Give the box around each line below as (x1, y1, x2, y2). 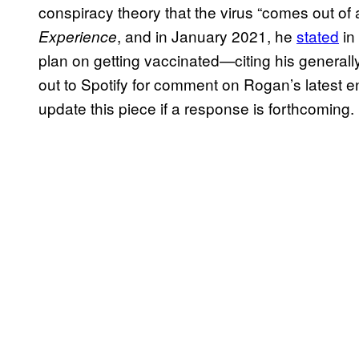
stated (296, 25, 339, 47)
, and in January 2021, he (117, 25, 296, 47)
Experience (38, 26, 117, 47)
